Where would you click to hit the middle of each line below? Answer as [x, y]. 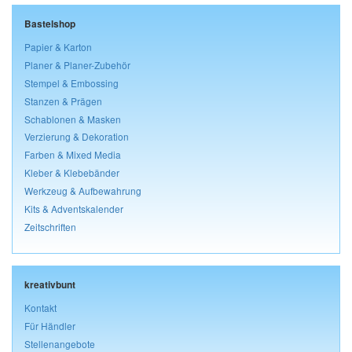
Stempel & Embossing [71, 82]
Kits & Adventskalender [74, 209]
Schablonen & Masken [73, 119]
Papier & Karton [58, 46]
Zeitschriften [50, 227]
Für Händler [50, 325]
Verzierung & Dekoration [77, 137]
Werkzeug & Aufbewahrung [83, 191]
